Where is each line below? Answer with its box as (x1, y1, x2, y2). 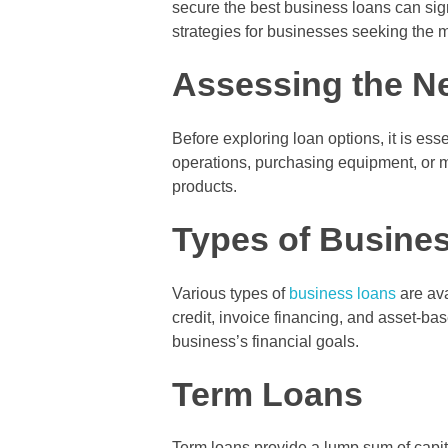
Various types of (172, 284, 285, 302)
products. (172, 177, 237, 195)
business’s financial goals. (172, 332, 359, 350)
